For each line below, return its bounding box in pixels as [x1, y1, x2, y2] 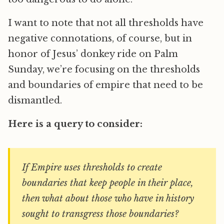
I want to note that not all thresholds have [8, 17, 203, 29]
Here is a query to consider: [8, 118, 142, 130]
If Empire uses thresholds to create [22, 162, 162, 173]
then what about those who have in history [22, 193, 194, 204]
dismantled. [8, 95, 62, 106]
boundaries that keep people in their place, [22, 177, 193, 189]
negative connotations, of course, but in [8, 33, 192, 44]
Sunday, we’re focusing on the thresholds [8, 64, 200, 75]
